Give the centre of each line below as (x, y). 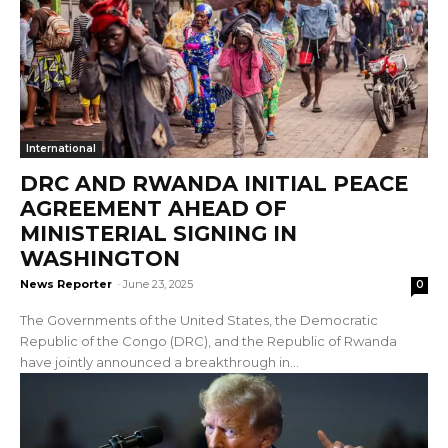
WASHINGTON (100, 258)
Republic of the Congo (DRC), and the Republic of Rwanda (208, 340)
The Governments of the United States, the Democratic (199, 319)
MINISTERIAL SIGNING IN (158, 233)
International (61, 148)
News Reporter (66, 283)
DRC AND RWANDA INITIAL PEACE (214, 183)
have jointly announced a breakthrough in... (159, 361)
